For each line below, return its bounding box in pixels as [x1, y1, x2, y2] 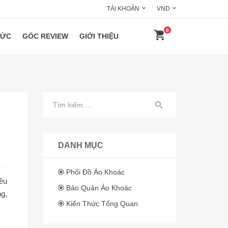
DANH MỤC [58, 141, 103, 150]
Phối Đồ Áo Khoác [66, 168, 125, 176]
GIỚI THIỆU [79, 32, 119, 40]
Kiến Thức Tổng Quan [66, 199, 138, 208]
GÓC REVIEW [22, 32, 69, 40]
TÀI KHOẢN [107, 5, 139, 12]
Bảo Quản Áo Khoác [66, 184, 132, 192]
